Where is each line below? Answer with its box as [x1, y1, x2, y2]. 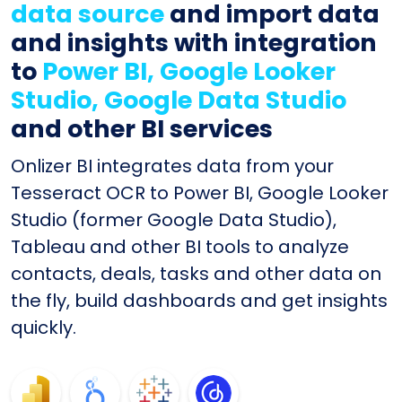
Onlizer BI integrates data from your [11, 153, 334, 179]
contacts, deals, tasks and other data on [11, 260, 381, 286]
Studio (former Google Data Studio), [11, 206, 336, 232]
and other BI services [11, 111, 273, 145]
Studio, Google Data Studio [11, 83, 346, 117]
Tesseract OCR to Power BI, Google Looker [11, 179, 389, 205]
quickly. [11, 314, 76, 340]
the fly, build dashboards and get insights [11, 287, 388, 313]
